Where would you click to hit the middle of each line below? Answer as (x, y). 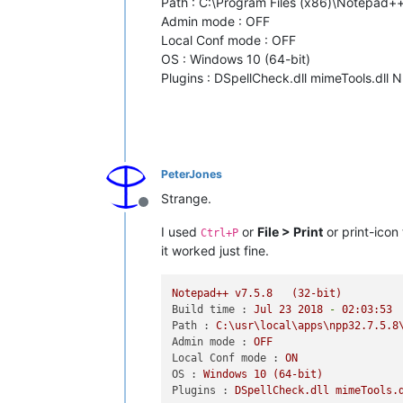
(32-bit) (317, 293)
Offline (165, 211)
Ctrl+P (219, 233)
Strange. (186, 198)
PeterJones (192, 174)
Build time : (210, 309)
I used (181, 231)
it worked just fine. (215, 250)
